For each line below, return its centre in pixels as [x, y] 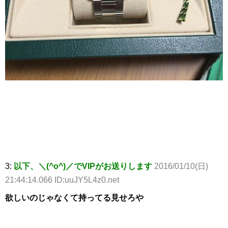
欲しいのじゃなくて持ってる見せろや [74, 197]
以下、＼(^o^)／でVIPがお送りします [83, 166]
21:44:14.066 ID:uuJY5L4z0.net [62, 180]
